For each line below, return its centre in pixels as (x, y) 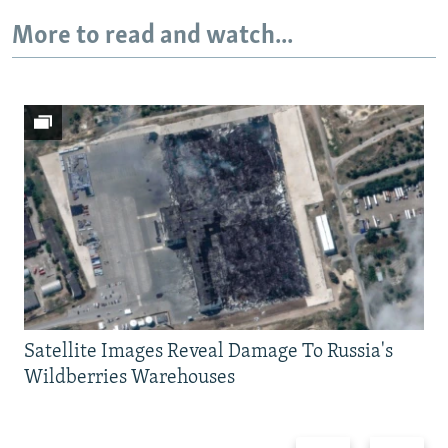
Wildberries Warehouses (129, 378)
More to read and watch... (152, 36)
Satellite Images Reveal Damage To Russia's (208, 352)
